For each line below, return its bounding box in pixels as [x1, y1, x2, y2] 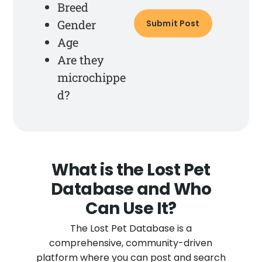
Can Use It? [85, 197, 177, 220]
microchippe [57, 70, 126, 85]
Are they [57, 52, 105, 68]
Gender [57, 17, 96, 33]
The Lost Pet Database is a [70, 222, 192, 236]
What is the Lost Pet [51, 158, 211, 182]
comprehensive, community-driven [49, 236, 213, 250]
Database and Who [50, 178, 211, 201]
